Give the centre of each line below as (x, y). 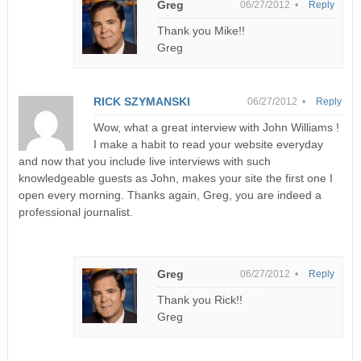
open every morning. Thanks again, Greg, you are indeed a (170, 195)
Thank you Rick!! (200, 299)
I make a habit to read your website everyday (208, 144)
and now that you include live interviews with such (144, 161)
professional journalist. (75, 212)
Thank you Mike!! (201, 30)
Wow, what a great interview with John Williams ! (216, 127)
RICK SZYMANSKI (141, 101)
